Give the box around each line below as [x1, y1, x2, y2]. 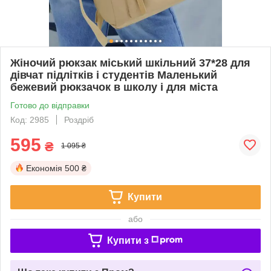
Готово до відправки [10, 100, 90, 110]
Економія [26, 163, 62, 173]
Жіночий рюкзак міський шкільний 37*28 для [10, 56, 250, 69]
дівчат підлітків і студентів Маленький [10, 68, 217, 81]
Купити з [106, 235, 149, 246]
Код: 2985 [10, 114, 49, 125]
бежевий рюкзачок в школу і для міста [10, 80, 218, 93]
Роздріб [64, 114, 94, 125]
